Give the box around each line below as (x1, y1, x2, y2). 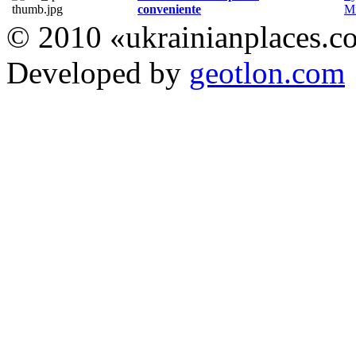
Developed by (6, 56, 189, 91)
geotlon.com (189, 56, 345, 91)
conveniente (137, 2, 201, 17)
